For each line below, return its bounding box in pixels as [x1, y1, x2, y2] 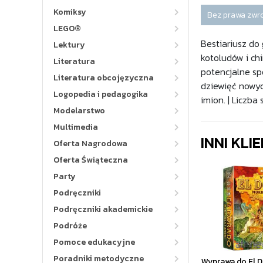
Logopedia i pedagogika [53, 88, 148, 100]
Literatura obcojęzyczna [53, 72, 154, 84]
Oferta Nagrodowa [53, 137, 127, 150]
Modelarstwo [53, 104, 105, 117]
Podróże [53, 220, 87, 232]
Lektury [53, 39, 85, 51]
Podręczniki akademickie [53, 203, 153, 215]
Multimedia [53, 121, 98, 133]
